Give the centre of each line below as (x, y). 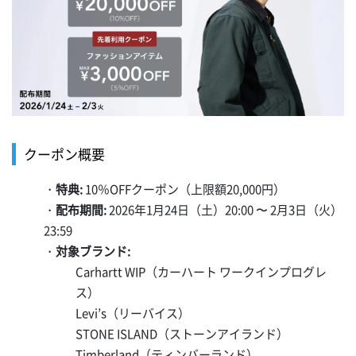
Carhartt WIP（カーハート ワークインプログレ (201, 272)
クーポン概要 (64, 154)
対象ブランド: (93, 252)
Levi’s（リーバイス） (133, 313)
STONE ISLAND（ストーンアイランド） (182, 334)
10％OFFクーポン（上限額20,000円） (184, 190)
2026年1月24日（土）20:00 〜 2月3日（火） (224, 210)
